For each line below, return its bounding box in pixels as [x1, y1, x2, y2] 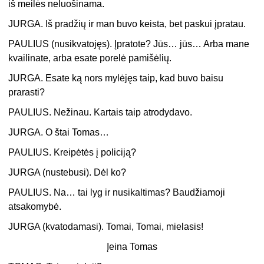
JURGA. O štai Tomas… [8, 127, 110, 138]
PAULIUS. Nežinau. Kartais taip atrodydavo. [8, 107, 193, 118]
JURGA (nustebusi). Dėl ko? [8, 167, 127, 178]
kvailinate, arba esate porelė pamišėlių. [8, 53, 172, 64]
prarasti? [8, 87, 45, 98]
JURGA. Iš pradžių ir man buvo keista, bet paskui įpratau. [8, 19, 246, 29]
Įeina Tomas [107, 242, 157, 252]
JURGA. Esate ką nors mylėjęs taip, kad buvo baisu [8, 73, 224, 84]
